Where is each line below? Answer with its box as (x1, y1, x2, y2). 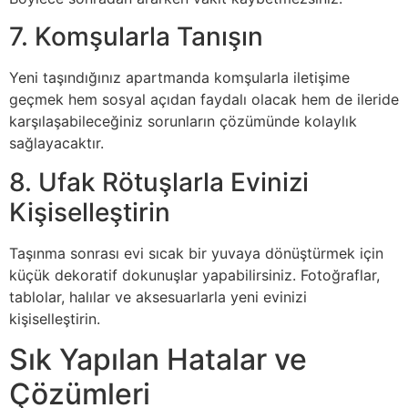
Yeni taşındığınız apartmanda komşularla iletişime (9, 68, 350, 87)
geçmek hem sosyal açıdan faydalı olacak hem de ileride (9, 90, 399, 109)
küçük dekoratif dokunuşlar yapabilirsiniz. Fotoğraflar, (9, 265, 380, 284)
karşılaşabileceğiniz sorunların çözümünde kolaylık (9, 112, 357, 131)
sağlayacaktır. (9, 134, 104, 153)
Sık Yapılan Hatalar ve (9, 342, 307, 378)
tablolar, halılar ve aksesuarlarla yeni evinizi (9, 287, 307, 306)
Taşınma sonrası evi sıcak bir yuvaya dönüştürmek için (9, 243, 383, 262)
